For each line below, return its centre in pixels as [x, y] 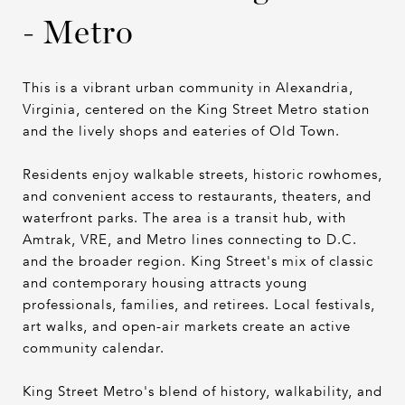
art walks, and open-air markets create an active [187, 326]
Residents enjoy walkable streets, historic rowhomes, [202, 174]
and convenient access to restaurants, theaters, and [197, 196]
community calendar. [94, 348]
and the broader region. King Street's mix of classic [198, 261]
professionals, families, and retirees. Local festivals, [199, 304]
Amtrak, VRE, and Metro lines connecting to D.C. [190, 239]
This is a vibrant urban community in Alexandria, [188, 87]
